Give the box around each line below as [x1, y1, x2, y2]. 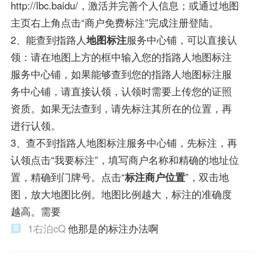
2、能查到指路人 [10, 32, 86, 47]
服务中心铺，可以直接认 [126, 32, 237, 47]
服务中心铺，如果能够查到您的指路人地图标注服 [10, 66, 232, 81]
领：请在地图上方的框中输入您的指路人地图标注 [10, 49, 232, 64]
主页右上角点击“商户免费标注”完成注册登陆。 [10, 15, 219, 30]
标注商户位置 [124, 169, 185, 184]
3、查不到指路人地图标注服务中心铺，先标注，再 [10, 135, 237, 150]
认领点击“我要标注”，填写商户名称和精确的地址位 [10, 152, 239, 167]
